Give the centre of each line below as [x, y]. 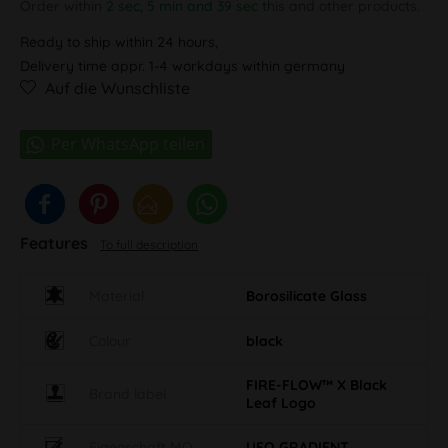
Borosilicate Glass [306, 295]
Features [56, 242]
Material [116, 295]
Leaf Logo [281, 402]
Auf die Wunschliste [117, 87]
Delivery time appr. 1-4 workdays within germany [182, 65]
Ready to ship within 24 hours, [119, 41]
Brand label [127, 393]
